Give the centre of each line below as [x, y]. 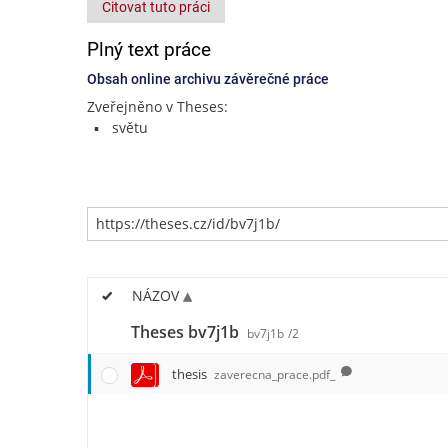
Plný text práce [149, 49]
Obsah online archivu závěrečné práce [208, 79]
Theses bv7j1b [187, 331]
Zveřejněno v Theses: [157, 106]
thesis [191, 373]
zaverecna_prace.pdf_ [275, 374]
